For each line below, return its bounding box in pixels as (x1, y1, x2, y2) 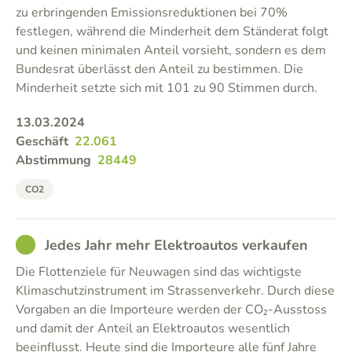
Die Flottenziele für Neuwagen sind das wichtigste (16, 263, 302, 280)
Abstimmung (16, 152, 91, 169)
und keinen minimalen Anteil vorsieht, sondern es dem (16, 42, 326, 59)
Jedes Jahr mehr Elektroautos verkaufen (45, 236, 308, 255)
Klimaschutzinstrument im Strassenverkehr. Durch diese (16, 282, 335, 299)
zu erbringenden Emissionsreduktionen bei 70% (16, 4, 288, 21)
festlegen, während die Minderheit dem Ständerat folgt (16, 23, 328, 40)
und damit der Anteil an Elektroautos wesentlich (16, 320, 290, 337)
